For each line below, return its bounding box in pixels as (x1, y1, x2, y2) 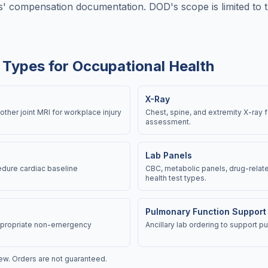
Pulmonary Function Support (145, 206, 266, 217)
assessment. (145, 117, 191, 126)
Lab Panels (145, 150, 192, 160)
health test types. (145, 173, 206, 182)
